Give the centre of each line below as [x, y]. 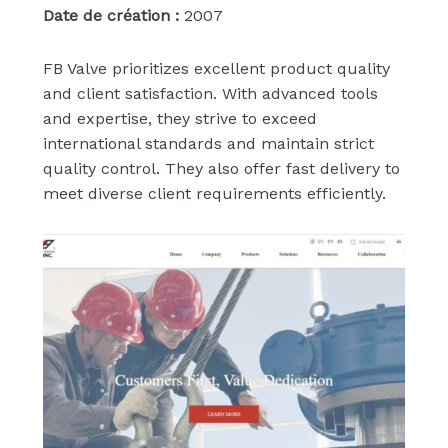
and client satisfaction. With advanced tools [210, 93]
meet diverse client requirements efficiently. [214, 193]
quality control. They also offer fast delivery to [221, 168]
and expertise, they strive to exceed [179, 118]
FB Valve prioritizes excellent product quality [216, 68]
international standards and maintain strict [208, 143]
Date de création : [110, 15]
